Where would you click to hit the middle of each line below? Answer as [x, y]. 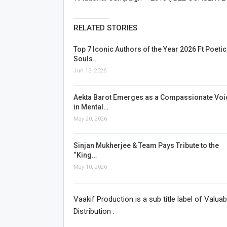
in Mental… [91, 107]
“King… [85, 155]
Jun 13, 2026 [90, 70]
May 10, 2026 [90, 167]
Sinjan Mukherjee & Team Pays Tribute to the [146, 145]
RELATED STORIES [105, 28]
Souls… [85, 59]
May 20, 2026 [90, 119]
